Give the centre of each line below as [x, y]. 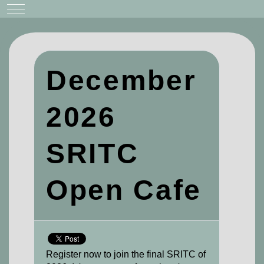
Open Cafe [124, 190]
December [121, 80]
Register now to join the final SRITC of [126, 254]
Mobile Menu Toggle [49, 8]
